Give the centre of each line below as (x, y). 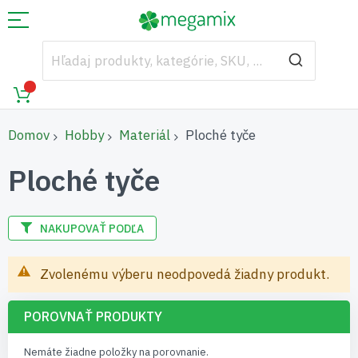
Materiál (145, 135)
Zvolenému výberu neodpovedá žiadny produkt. (185, 274)
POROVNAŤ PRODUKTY (93, 316)
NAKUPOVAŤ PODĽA (92, 229)
